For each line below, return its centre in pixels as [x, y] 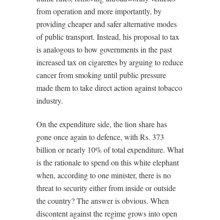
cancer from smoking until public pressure [101, 75]
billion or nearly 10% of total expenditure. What [110, 150]
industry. [50, 100]
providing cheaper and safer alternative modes [107, 24]
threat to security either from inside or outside [106, 188]
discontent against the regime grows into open [107, 213]
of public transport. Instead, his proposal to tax [108, 37]
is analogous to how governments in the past [104, 49]
